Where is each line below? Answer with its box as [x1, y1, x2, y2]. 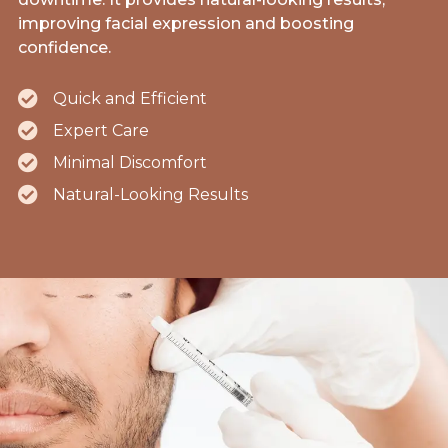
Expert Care [53, 121, 150, 141]
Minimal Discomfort [53, 153, 208, 173]
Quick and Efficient [53, 89, 208, 109]
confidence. [18, 38, 112, 58]
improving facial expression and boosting [18, 14, 355, 34]
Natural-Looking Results [53, 185, 249, 205]
